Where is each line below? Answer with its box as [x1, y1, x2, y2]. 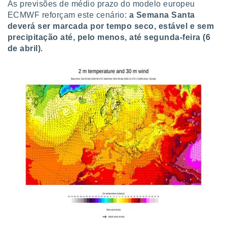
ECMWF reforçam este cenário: [8, 11, 129, 19]
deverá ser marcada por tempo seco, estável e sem [8, 22, 214, 30]
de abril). [8, 44, 43, 53]
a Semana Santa [129, 11, 195, 19]
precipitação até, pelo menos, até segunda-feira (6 [8, 33, 211, 42]
